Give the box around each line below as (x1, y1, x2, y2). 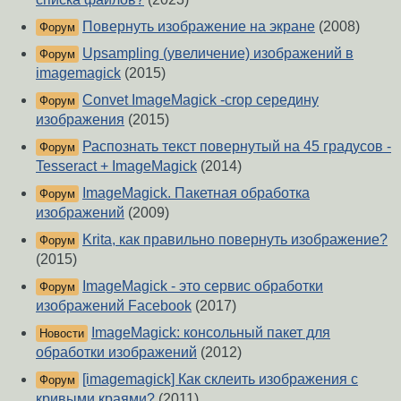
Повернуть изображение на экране (82, 19, 315, 35)
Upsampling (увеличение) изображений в (82, 46, 354, 62)
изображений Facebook (36, 298, 192, 314)
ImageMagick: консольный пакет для (91, 325, 330, 341)
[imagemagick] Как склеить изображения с (82, 371, 358, 388)
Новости (39, 327, 84, 341)
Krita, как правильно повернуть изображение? (82, 232, 388, 248)
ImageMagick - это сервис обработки (82, 278, 323, 294)
